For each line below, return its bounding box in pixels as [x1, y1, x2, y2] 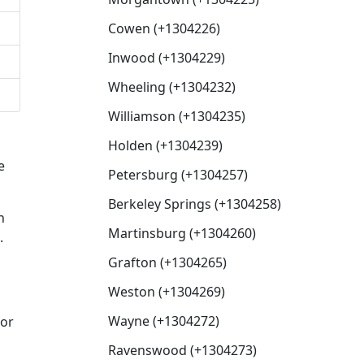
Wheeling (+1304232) [108, 78, 236, 96]
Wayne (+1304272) [108, 312, 219, 330]
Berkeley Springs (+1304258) [108, 195, 281, 213]
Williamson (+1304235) [108, 107, 245, 125]
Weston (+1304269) [108, 283, 225, 301]
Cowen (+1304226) [108, 19, 220, 37]
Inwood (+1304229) [108, 49, 225, 67]
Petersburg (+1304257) [108, 166, 248, 184]
